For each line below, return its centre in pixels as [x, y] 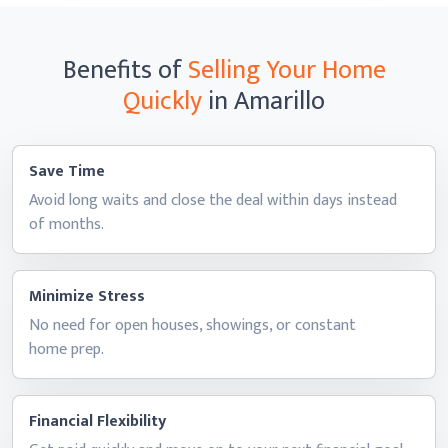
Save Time [67, 171]
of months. [66, 224]
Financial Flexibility [97, 421]
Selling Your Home [286, 70]
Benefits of [125, 70]
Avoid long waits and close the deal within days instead [213, 200]
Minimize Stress [87, 296]
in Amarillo [266, 101]
